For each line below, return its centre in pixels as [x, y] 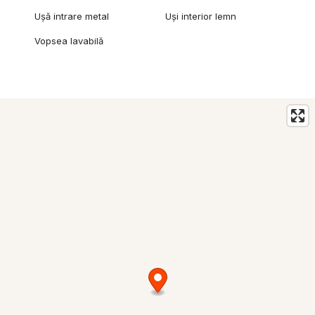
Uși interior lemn [201, 17]
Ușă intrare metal [71, 17]
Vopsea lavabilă [69, 41]
